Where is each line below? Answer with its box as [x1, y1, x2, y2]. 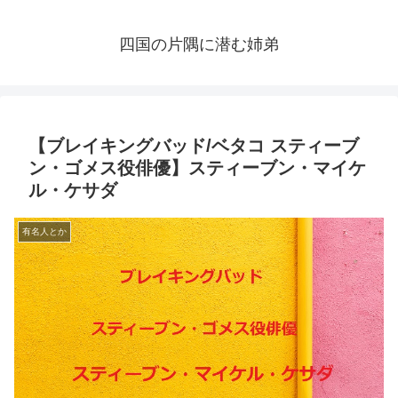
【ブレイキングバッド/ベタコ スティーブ [28, 136, 359, 156]
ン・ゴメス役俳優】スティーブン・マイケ [28, 158, 366, 179]
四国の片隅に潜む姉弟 [119, 36, 279, 54]
